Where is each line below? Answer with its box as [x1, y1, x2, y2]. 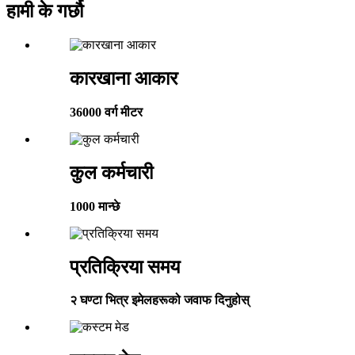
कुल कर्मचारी [70, 162, 153, 183]
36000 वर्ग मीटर [70, 105, 143, 119]
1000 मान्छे [70, 199, 120, 213]
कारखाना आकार [70, 67, 177, 89]
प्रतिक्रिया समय [70, 256, 180, 277]
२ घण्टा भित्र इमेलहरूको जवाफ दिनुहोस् [70, 293, 250, 307]
